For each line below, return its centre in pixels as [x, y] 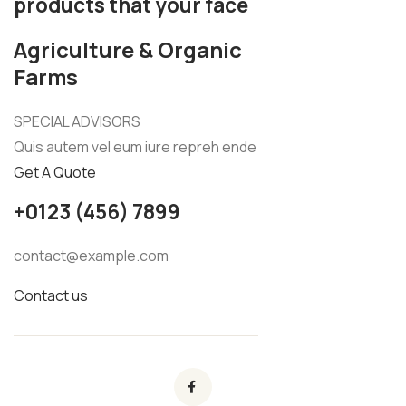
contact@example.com [91, 256]
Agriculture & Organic [128, 50]
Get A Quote [55, 173]
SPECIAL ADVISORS [77, 122]
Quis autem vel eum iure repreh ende [135, 147]
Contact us [51, 296]
